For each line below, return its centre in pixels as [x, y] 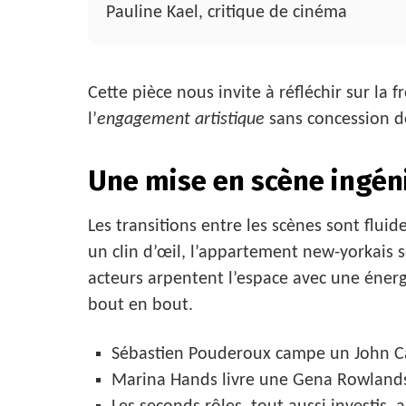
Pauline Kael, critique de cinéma [227, 12]
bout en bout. [140, 306]
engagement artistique [181, 119]
